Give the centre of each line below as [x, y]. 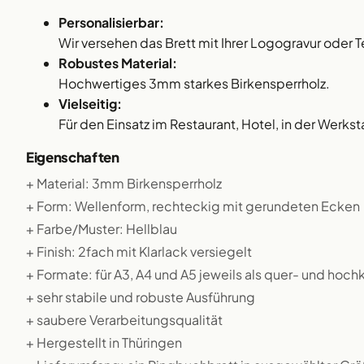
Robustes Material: [118, 63]
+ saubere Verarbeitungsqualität [124, 320]
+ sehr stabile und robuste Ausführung [141, 297]
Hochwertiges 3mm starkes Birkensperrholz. [194, 83]
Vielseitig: [90, 104]
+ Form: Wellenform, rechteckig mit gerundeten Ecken [193, 206]
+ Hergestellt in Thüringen [104, 342]
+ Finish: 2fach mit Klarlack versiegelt [139, 251]
